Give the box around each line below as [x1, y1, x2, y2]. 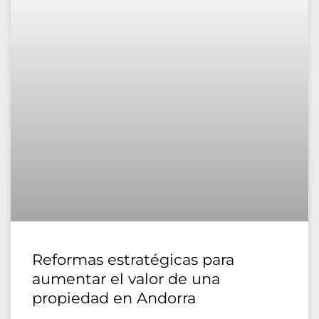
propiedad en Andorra [32, 288, 196, 307]
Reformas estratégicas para [32, 250, 234, 268]
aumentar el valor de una [32, 269, 220, 288]
